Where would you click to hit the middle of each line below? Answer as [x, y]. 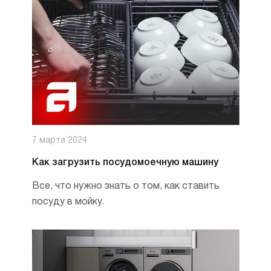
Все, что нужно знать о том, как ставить [126, 186]
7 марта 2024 [59, 141]
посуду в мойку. [68, 202]
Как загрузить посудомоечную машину [125, 163]
